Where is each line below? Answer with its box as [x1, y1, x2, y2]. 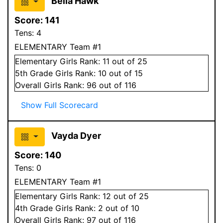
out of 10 [103, 203, 139, 213]
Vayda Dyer [51, 130, 101, 141]
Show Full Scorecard [21, 100, 98, 110]
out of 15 [107, 68, 143, 78]
